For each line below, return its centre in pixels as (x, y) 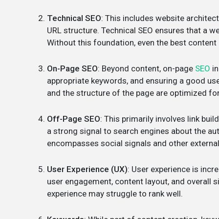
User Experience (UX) (87, 169)
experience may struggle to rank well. (115, 193)
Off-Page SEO (74, 119)
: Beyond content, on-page (146, 68)
